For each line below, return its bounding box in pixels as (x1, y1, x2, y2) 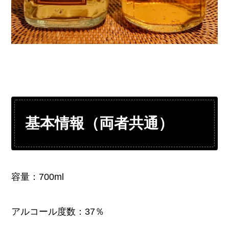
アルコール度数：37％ (11, 206, 105, 217)
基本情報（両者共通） (25, 115, 174, 132)
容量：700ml (11, 171, 64, 182)
